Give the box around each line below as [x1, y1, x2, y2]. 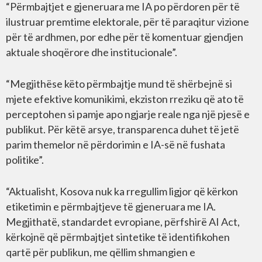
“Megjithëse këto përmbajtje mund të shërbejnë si [6, 77, 232, 90]
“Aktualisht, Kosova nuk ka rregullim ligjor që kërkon [6, 184, 238, 198]
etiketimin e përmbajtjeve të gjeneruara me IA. [6, 199, 216, 213]
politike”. [6, 153, 44, 166]
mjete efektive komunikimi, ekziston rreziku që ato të [6, 92, 244, 105]
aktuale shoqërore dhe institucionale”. [6, 45, 177, 58]
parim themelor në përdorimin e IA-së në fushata [6, 137, 225, 151]
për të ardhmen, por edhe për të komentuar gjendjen [6, 30, 243, 43]
